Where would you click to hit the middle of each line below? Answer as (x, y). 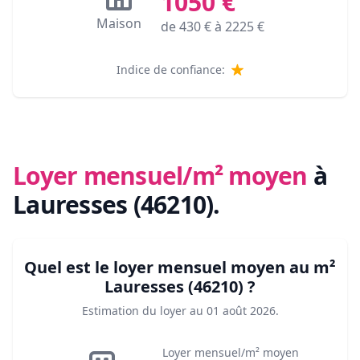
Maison (119, 24)
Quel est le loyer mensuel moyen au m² (180, 268)
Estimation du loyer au (142, 311)
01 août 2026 (241, 311)
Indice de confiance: (171, 70)
